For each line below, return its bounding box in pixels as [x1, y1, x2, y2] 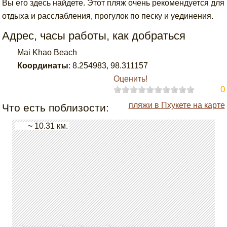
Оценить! [113, 74, 147, 83]
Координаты [17, 61, 69, 70]
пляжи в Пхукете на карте [128, 101, 225, 109]
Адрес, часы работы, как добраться [2, 29, 186, 42]
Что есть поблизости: [2, 102, 109, 113]
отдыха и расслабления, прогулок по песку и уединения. [2, 12, 214, 20]
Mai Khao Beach [17, 48, 78, 57]
